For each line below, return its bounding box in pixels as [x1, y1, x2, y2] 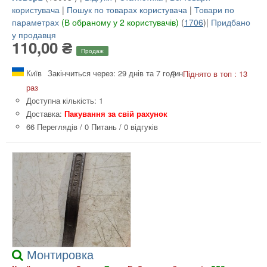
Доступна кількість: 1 [26, 94, 103, 106]
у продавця [12, 29, 56, 41]
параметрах [12, 16, 59, 29]
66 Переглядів [26, 120, 77, 132]
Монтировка [27, 245, 94, 263]
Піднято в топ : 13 [183, 67, 247, 79]
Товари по [194, 4, 234, 16]
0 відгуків [124, 120, 158, 132]
